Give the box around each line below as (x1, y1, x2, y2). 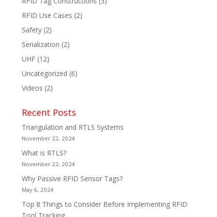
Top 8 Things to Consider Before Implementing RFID (21, 199, 187, 209)
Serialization (21, 39, 60, 49)
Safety (21, 25, 42, 34)
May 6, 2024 (21, 186, 54, 193)
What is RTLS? (21, 148, 66, 157)
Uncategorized (21, 68, 67, 78)
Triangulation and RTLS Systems (21, 122, 124, 132)
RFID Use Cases (21, 10, 72, 20)
